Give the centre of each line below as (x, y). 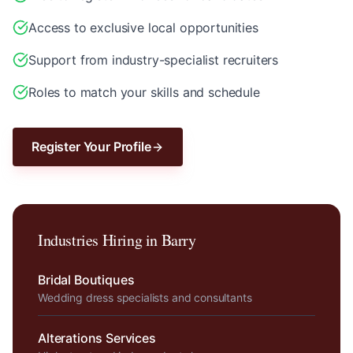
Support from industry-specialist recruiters (154, 60)
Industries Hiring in (100, 240)
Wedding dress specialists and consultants (145, 297)
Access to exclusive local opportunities (143, 28)
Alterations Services (97, 338)
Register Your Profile (91, 147)
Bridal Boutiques (86, 280)
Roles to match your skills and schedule (144, 92)
